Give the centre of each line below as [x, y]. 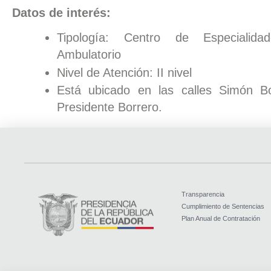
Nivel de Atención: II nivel [124, 73]
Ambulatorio [89, 55]
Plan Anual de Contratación [220, 218]
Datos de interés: [61, 13]
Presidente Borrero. [109, 108]
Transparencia [203, 194]
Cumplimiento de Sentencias [223, 206]
